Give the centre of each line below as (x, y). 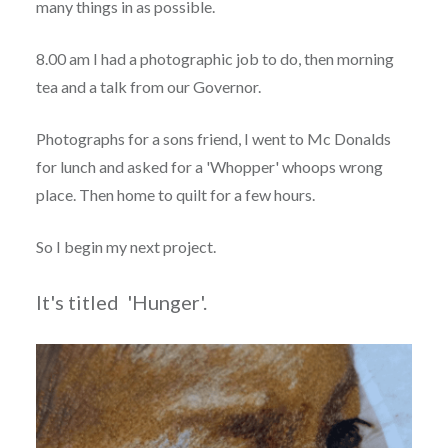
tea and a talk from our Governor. (148, 87)
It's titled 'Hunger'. (121, 302)
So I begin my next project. (125, 247)
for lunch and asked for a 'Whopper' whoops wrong (209, 167)
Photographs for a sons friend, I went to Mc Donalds (213, 139)
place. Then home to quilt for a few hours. (175, 195)
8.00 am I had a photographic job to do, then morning (214, 59)
